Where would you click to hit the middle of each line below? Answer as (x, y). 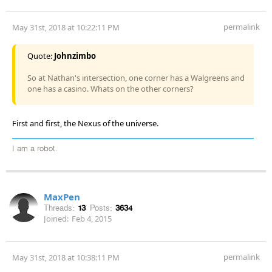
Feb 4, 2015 (92, 218)
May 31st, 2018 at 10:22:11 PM (66, 27)
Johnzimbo (75, 56)
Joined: (56, 218)
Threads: (59, 208)
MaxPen (62, 196)
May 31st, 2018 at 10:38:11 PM (66, 257)
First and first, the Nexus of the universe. (85, 123)
